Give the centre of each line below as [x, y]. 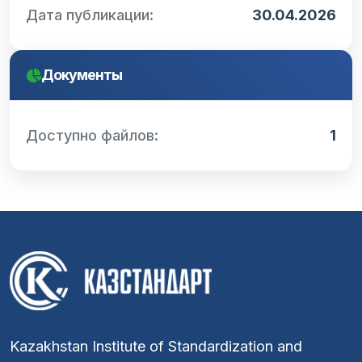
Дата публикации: [90, 15]
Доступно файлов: [92, 135]
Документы [82, 75]
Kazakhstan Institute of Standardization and [156, 347]
